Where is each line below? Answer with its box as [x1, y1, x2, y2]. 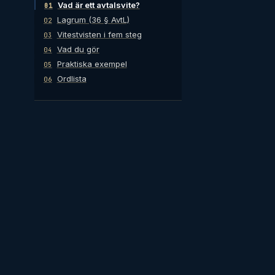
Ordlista [56, 74, 87, 83]
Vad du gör [56, 44, 99, 54]
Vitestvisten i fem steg [56, 29, 142, 39]
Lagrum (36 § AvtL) [56, 15, 130, 25]
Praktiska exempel [56, 59, 127, 69]
